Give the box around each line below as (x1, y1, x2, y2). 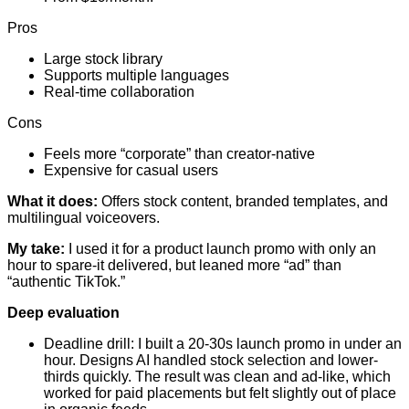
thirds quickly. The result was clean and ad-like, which (44, 369, 391, 385)
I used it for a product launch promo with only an (65, 241, 376, 257)
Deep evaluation (7, 305, 120, 321)
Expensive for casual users (44, 163, 218, 179)
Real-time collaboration (44, 84, 194, 100)
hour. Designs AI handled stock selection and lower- (44, 352, 378, 369)
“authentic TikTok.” (7, 274, 125, 290)
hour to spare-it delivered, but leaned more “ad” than (7, 257, 341, 274)
